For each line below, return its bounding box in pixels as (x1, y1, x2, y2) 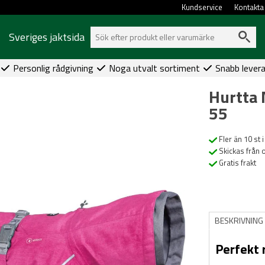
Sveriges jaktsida (9, 28, 85, 45)
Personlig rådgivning (10, 61, 96, 75)
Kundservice (182, 1, 223, 13)
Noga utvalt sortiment (106, 61, 202, 75)
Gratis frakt (216, 157, 256, 169)
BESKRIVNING (215, 214, 263, 227)
